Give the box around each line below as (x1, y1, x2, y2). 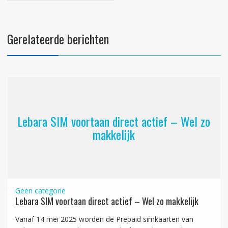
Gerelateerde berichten (7, 30, 109, 48)
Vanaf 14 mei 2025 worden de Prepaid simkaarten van (15, 214, 193, 224)
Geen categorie (15, 186, 66, 196)
